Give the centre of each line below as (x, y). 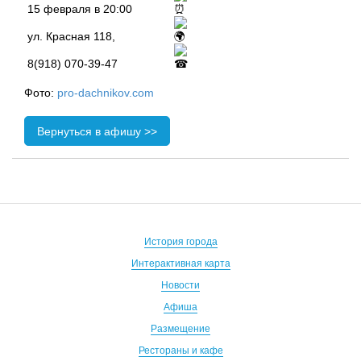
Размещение (180, 329)
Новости (180, 286)
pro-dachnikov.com (106, 93)
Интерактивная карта (180, 264)
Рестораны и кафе (180, 351)
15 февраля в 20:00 (80, 9)
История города (180, 242)
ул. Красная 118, (71, 37)
